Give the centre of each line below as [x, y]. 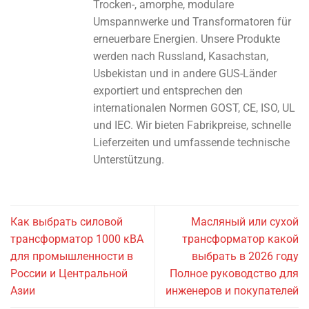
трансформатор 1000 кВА [77, 239]
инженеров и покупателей [232, 291]
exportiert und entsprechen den [168, 91]
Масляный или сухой [245, 222]
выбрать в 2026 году [245, 257]
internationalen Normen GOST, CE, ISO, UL [194, 108]
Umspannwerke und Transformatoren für [192, 22]
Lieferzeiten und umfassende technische [191, 143]
